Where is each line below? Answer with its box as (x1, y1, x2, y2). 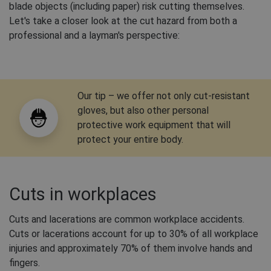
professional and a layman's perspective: (9, 30, 180, 42)
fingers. (9, 257, 40, 269)
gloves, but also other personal (77, 105, 209, 117)
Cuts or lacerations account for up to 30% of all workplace (9, 228, 258, 240)
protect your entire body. (77, 134, 183, 146)
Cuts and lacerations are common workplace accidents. (9, 214, 244, 226)
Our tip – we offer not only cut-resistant (77, 90, 250, 102)
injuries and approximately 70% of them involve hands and (9, 243, 252, 255)
